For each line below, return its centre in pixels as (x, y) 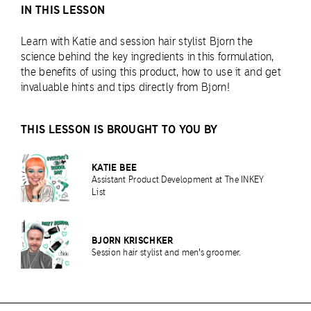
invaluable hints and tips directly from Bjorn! (125, 87)
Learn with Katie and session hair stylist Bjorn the (137, 42)
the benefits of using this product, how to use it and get (151, 72)
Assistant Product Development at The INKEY (178, 180)
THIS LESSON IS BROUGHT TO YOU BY (119, 129)
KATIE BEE (115, 168)
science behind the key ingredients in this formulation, (148, 57)
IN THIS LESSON (63, 10)
